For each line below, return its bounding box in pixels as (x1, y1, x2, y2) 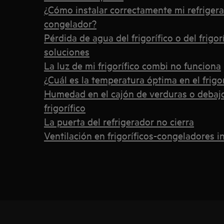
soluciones (44, 45, 89, 57)
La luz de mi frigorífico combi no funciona (44, 59, 221, 71)
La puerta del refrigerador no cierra (44, 115, 194, 127)
